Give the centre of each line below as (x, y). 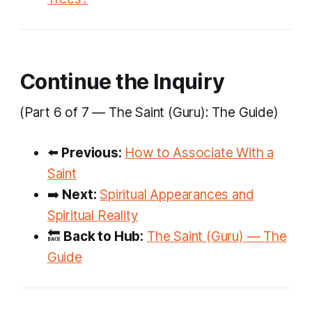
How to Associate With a (200, 153)
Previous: (92, 153)
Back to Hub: (104, 237)
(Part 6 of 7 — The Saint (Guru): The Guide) (149, 113)
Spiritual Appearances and (177, 195)
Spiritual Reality (93, 216)
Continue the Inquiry (122, 81)
